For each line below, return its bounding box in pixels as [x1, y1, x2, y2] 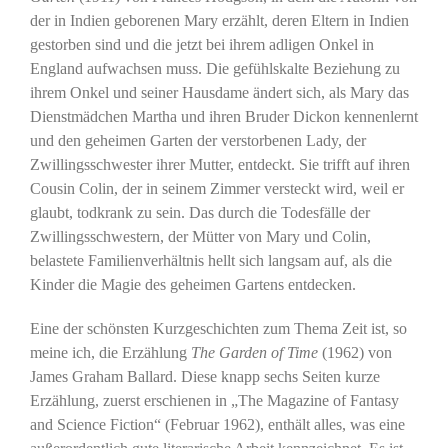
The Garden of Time [190, 343, 322, 361]
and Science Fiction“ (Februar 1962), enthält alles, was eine [29, 415, 405, 433]
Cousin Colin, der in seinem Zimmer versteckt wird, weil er [29, 179, 404, 197]
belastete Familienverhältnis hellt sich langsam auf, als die [29, 251, 392, 269]
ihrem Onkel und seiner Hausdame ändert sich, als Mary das [29, 83, 409, 101]
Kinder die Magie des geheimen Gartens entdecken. [29, 275, 356, 293]
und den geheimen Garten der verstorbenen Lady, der [29, 131, 366, 149]
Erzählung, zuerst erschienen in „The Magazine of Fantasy [29, 391, 399, 409]
